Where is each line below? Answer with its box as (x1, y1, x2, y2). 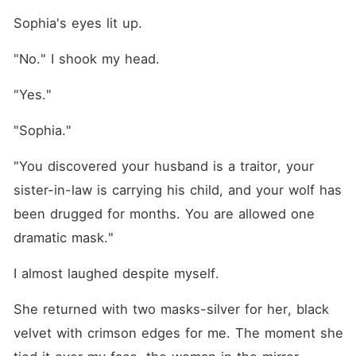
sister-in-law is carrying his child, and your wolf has (13, 182, 342, 198)
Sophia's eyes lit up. (13, 15, 142, 31)
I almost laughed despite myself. (13, 265, 219, 281)
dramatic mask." (13, 230, 114, 246)
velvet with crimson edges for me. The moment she (13, 325, 343, 341)
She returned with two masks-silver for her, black (13, 301, 329, 317)
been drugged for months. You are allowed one (13, 206, 315, 222)
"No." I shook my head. (13, 51, 160, 67)
